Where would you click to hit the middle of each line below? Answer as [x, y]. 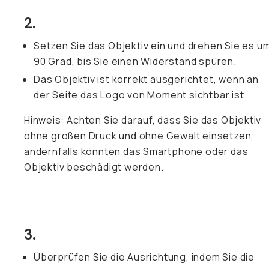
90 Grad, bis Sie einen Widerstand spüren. [135, 61]
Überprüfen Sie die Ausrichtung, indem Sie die [144, 257]
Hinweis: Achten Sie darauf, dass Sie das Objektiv [143, 120]
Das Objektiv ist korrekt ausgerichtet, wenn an [146, 79]
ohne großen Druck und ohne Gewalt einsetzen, [139, 136]
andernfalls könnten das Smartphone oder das [136, 151]
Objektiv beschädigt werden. [94, 167]
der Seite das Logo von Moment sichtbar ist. [141, 95]
